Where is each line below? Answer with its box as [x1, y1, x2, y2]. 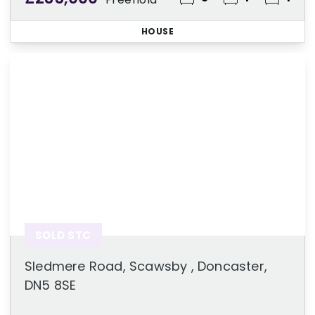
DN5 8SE [25, 276, 77, 294]
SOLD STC [35, 228, 91, 243]
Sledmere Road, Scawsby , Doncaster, [25, 257, 268, 275]
